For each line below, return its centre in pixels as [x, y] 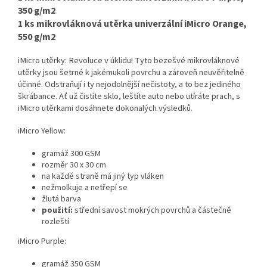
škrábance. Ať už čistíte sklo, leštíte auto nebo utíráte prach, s [129, 96]
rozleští [55, 221]
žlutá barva [61, 199]
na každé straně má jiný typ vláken [103, 176]
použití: [58, 210]
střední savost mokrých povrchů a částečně [153, 210]
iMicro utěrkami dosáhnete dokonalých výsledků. [105, 108]
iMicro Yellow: [42, 131]
